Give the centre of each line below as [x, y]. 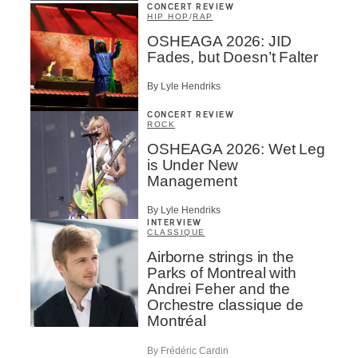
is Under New [193, 165]
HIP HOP [168, 16]
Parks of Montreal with [222, 273]
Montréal [177, 321]
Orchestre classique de [225, 305]
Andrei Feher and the [219, 289]
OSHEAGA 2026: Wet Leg [236, 149]
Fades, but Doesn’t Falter [233, 57]
